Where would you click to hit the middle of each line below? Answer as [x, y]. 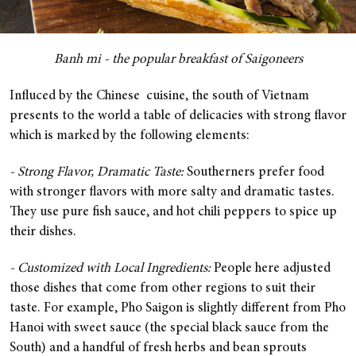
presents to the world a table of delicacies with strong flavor [178, 116]
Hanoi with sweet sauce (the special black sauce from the [169, 328]
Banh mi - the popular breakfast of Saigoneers [178, 60]
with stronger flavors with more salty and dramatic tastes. [172, 192]
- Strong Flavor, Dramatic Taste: [97, 172]
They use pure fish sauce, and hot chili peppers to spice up [173, 212]
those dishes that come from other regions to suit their [163, 288]
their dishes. [44, 232]
